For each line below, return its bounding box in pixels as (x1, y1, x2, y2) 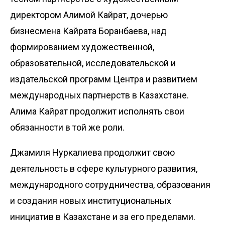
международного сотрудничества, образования (10, 179, 210, 190)
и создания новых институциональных (10, 195, 171, 206)
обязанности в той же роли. (10, 122, 125, 133)
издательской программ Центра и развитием (10, 73, 197, 84)
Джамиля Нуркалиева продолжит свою (10, 147, 175, 158)
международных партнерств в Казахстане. (10, 89, 189, 100)
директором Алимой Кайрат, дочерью (10, 9, 168, 20)
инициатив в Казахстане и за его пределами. (10, 211, 195, 222)
